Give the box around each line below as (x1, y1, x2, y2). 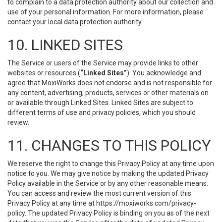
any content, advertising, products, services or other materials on (7, 89, 209, 97)
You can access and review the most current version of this (7, 189, 191, 197)
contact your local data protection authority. (7, 18, 143, 26)
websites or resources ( (7, 69, 80, 77)
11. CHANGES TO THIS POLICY (7, 137, 211, 154)
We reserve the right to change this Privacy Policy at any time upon (7, 160, 214, 167)
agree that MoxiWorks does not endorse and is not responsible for (7, 79, 212, 87)
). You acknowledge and (127, 69, 201, 77)
